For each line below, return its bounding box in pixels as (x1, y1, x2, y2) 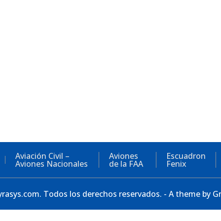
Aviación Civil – (15, 150, 70, 161)
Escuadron (166, 150, 206, 161)
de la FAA (109, 158, 143, 169)
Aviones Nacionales (15, 158, 88, 169)
